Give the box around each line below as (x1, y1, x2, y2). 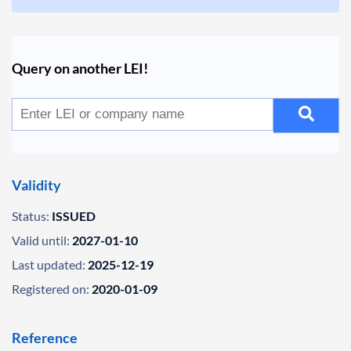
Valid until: (12, 233, 70, 248)
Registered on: (12, 281, 89, 296)
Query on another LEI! (12, 60, 148, 77)
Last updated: (12, 257, 85, 272)
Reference (12, 329, 78, 346)
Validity (12, 176, 61, 194)
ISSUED (52, 208, 96, 223)
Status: (12, 208, 49, 223)
